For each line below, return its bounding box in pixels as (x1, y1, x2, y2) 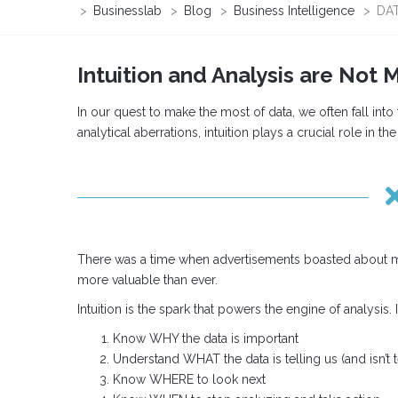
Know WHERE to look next (113, 372, 266, 386)
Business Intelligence (234, 4, 354, 18)
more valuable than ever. (77, 273, 218, 287)
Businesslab (93, 4, 162, 18)
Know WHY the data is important (113, 331, 298, 346)
